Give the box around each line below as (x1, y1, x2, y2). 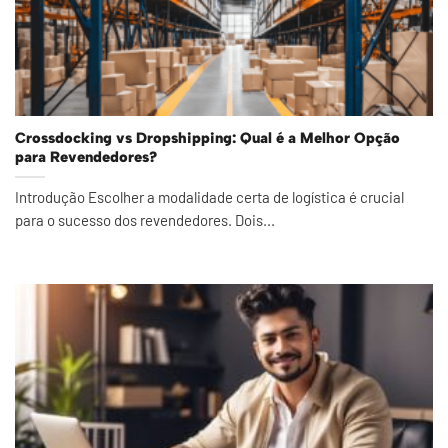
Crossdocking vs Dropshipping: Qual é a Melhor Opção (15, 129, 400, 148)
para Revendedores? (15, 148, 157, 167)
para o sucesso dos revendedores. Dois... (15, 210, 275, 229)
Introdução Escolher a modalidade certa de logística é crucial (15, 187, 404, 206)
